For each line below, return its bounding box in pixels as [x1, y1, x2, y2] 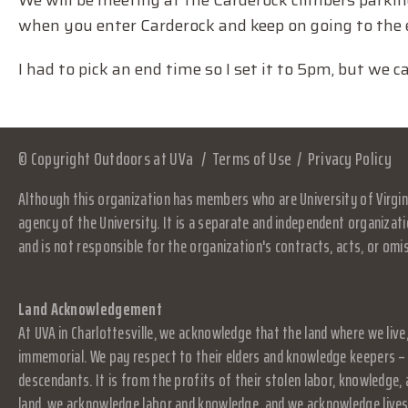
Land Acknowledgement [18, 295, 162, 322]
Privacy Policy [307, 144, 392, 173]
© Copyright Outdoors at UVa [18, 144, 194, 173]
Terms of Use [211, 144, 292, 173]
